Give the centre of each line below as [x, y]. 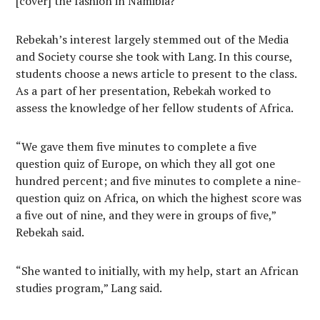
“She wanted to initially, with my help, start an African [157, 271]
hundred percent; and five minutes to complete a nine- [159, 181]
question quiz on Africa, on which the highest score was [159, 198]
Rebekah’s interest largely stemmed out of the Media [152, 39]
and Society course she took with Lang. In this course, [154, 56]
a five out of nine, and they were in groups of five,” [146, 215]
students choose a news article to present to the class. [156, 74]
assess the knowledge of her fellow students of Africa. [155, 108]
